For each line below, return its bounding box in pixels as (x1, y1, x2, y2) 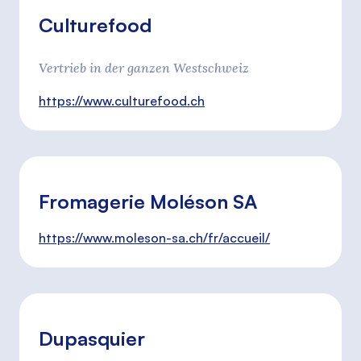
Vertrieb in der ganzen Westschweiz (39, 60, 249, 76)
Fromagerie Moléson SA (39, 189, 257, 214)
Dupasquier (39, 326, 145, 351)
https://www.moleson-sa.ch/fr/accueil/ (39, 230, 270, 246)
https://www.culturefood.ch (39, 93, 205, 109)
